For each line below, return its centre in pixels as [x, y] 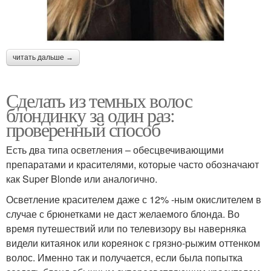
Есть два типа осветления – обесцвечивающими [115, 149]
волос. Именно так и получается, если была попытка [124, 257]
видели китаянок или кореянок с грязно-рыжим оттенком [133, 243]
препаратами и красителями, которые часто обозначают [132, 164]
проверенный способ [83, 129]
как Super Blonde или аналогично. [82, 178]
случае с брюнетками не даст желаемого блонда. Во [123, 214]
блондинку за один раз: [90, 114]
